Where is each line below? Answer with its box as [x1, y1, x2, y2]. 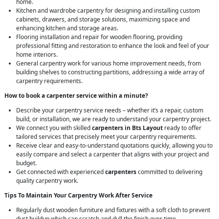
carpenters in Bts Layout [92, 124, 163, 132]
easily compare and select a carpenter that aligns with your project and [16, 150, 209, 159]
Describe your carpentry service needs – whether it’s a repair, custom [16, 106, 203, 115]
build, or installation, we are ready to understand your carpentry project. [16, 115, 211, 124]
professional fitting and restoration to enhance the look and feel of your [16, 42, 209, 50]
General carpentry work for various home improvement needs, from [16, 59, 201, 68]
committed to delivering [136, 168, 202, 176]
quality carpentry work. [16, 176, 78, 185]
